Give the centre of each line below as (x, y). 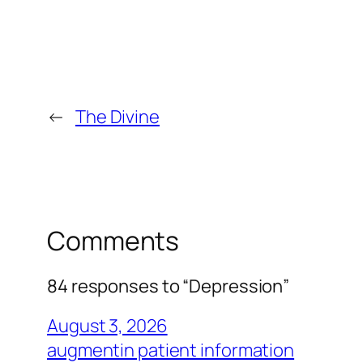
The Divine (117, 116)
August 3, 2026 (107, 326)
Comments (113, 240)
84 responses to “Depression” (169, 286)
